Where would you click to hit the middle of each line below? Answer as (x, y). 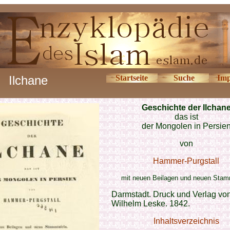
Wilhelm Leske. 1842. (151, 204)
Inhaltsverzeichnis (186, 221)
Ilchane (28, 80)
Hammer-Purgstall (186, 161)
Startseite (132, 78)
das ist (186, 117)
